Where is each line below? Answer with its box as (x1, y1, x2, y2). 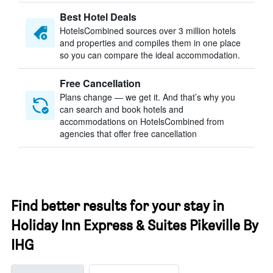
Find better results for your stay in (11, 197, 224, 214)
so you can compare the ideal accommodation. (60, 49, 240, 61)
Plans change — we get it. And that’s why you (60, 91, 235, 103)
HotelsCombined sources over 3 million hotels (60, 24, 236, 37)
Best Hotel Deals (60, 10, 136, 24)
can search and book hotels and (60, 103, 183, 115)
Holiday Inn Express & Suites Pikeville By (11, 216, 258, 234)
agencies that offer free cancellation (60, 127, 197, 140)
